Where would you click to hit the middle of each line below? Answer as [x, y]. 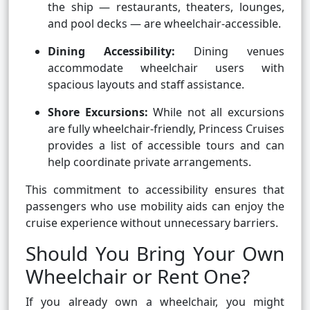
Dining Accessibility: [111, 52]
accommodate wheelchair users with [166, 68]
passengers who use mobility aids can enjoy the [155, 207]
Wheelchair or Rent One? [138, 276]
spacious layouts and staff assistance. [146, 85]
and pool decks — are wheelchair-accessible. [164, 24]
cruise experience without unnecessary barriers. [152, 223]
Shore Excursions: [98, 112]
